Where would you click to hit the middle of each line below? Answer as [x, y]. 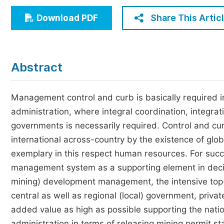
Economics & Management [77, 10]
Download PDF [67, 18]
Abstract [37, 67]
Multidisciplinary [58, 47]
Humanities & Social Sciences [82, 28]
